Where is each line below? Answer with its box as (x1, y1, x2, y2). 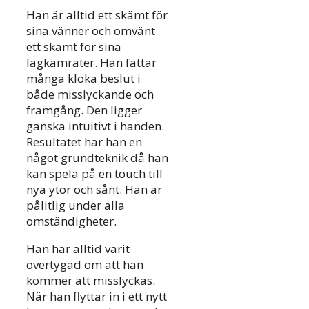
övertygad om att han (26, 256, 143, 272)
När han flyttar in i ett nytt (26, 288, 167, 304)
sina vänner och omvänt (26, 22, 155, 39)
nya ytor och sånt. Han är (26, 181, 162, 197)
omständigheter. (26, 212, 117, 229)
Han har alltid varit (26, 240, 130, 257)
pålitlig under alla (26, 197, 125, 213)
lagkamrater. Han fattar (26, 54, 157, 70)
